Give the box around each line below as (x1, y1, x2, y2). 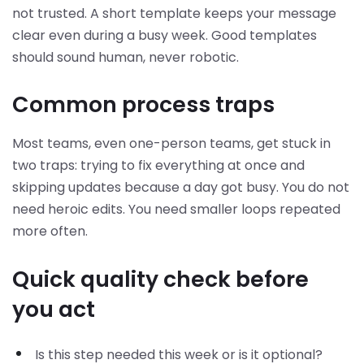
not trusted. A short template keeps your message (12, 3, 336, 23)
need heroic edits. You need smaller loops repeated (12, 200, 340, 219)
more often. (12, 222, 88, 241)
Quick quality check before (12, 263, 309, 294)
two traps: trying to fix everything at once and (12, 156, 305, 175)
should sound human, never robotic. (12, 47, 239, 67)
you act (12, 293, 95, 324)
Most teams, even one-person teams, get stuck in (12, 134, 331, 154)
